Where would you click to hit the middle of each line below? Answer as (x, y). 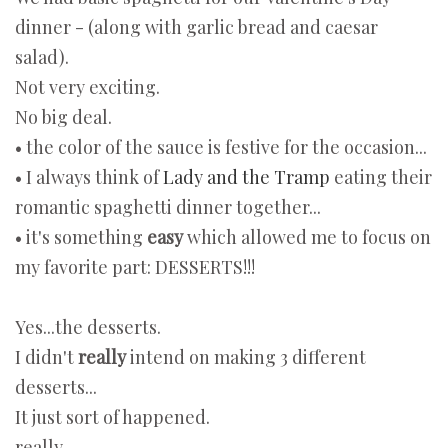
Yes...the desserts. (88, 327)
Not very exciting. (87, 87)
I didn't (46, 357)
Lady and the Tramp (246, 177)
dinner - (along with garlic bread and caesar (196, 27)
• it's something (81, 237)
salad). (42, 57)
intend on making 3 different (248, 357)
